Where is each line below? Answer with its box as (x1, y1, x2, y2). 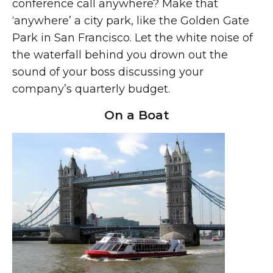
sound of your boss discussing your (12, 65, 204, 79)
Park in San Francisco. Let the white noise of (12, 31, 253, 44)
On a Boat (104, 108, 169, 122)
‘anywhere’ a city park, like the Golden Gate (12, 14, 249, 27)
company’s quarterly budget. (12, 82, 170, 96)
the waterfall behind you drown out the (12, 48, 228, 62)
